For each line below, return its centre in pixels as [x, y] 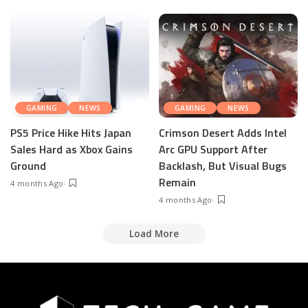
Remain [177, 183]
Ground [28, 166]
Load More [154, 234]
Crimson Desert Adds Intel [223, 133]
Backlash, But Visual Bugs [223, 166]
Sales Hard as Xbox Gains [71, 150]
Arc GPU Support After [213, 150]
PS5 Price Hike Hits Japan [71, 133]
